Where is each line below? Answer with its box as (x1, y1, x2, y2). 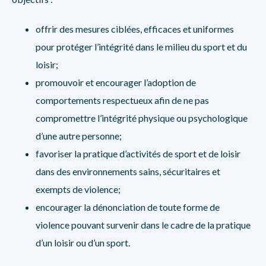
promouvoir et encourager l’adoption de (36, 77, 196, 88)
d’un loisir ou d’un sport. (36, 237, 130, 248)
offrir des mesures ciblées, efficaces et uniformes (36, 23, 234, 34)
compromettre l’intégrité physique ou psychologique (36, 112, 248, 123)
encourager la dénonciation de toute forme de (36, 201, 220, 213)
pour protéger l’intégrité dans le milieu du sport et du (36, 41, 247, 52)
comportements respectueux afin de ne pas (36, 94, 209, 106)
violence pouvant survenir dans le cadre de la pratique (36, 219, 251, 230)
